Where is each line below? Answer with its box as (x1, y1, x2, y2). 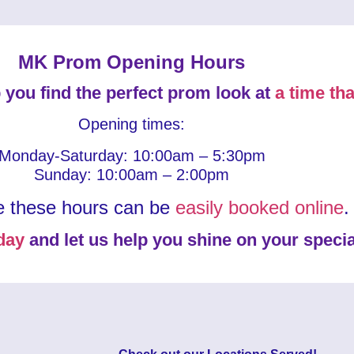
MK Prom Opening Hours (18, 51, 246, 73)
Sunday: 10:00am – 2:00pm (34, 166, 230, 183)
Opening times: (78, 115, 186, 133)
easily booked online (175, 197, 344, 218)
